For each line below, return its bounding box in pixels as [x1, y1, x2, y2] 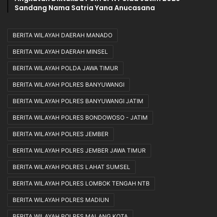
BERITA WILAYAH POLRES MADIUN [13, 196, 109, 204]
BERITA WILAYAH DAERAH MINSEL [13, 48, 108, 56]
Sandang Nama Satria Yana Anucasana [15, 3, 155, 13]
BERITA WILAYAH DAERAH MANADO [13, 31, 112, 39]
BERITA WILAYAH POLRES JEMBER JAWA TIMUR [13, 147, 146, 155]
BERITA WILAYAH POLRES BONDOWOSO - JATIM [13, 114, 148, 122]
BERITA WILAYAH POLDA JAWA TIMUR [13, 64, 118, 72]
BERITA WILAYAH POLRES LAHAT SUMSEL [13, 163, 130, 171]
